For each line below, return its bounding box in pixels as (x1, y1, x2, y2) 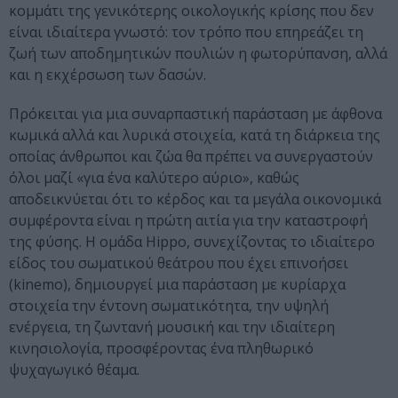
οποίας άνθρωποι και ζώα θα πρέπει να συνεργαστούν (9, 147, 373, 167)
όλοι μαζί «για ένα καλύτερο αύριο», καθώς (9, 168, 299, 188)
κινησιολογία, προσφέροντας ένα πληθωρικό (9, 338, 314, 359)
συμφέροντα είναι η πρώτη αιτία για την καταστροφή (9, 211, 368, 231)
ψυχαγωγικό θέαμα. (9, 360, 139, 380)
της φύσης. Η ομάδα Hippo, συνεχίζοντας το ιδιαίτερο (9, 232, 375, 252)
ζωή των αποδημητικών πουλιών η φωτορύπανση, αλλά (9, 44, 387, 64)
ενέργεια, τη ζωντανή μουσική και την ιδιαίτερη (9, 317, 335, 338)
